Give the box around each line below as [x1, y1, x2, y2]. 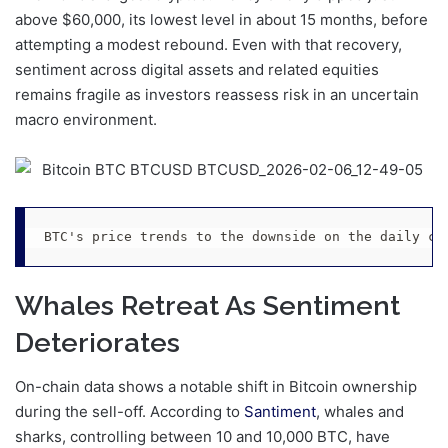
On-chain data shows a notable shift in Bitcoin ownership [15, 377, 417, 397]
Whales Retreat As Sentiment [15, 289, 400, 321]
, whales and [316, 402, 404, 422]
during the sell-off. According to [15, 402, 244, 422]
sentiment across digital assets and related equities [15, 60, 379, 80]
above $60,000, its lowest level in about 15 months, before [15, 10, 428, 30]
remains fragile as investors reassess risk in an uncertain [15, 85, 419, 105]
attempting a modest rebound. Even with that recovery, [15, 35, 402, 55]
